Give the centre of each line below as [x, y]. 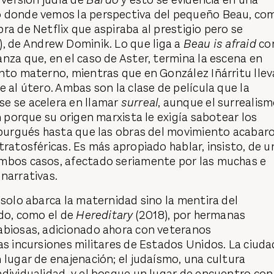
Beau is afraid [221, 43]
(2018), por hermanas [191, 215]
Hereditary [106, 215]
